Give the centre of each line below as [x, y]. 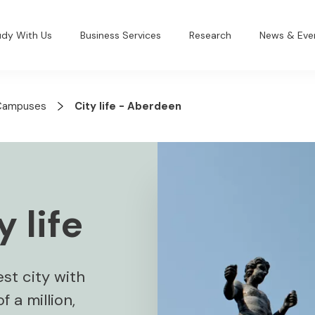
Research [211, 35]
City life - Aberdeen [128, 106]
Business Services [121, 35]
